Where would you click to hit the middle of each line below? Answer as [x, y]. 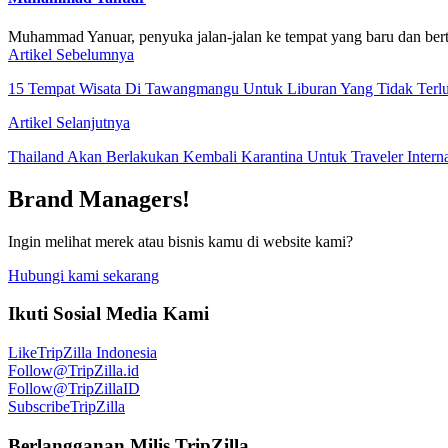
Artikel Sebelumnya [71, 54]
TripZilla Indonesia [97, 353]
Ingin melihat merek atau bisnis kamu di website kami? [180, 241]
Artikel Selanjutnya [69, 122]
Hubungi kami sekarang [83, 275]
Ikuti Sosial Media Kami [108, 314]
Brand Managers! [99, 198]
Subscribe [39, 407]
